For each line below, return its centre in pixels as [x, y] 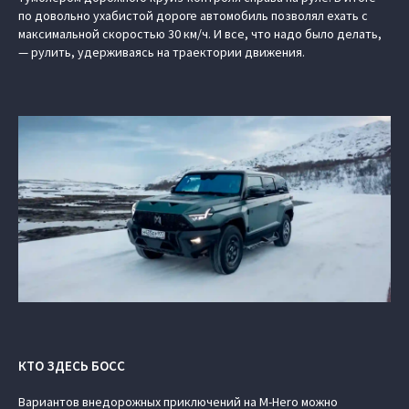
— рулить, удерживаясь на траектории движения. [162, 52]
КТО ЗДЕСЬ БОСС [72, 366]
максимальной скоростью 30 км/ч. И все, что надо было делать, [200, 34]
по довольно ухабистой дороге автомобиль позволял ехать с [193, 16]
